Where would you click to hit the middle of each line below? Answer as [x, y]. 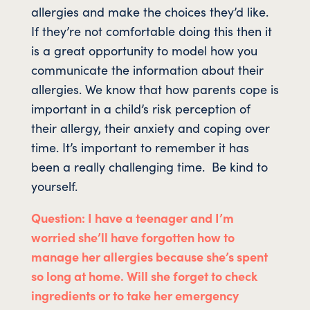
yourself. [54, 185]
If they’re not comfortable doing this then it [151, 30]
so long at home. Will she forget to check [144, 275]
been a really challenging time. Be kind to [149, 166]
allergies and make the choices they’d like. [151, 11]
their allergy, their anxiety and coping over [150, 127]
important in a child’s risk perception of [140, 108]
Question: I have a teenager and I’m [132, 217]
